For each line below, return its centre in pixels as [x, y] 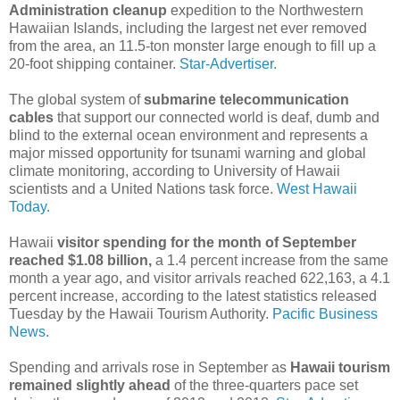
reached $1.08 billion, [80, 260]
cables [31, 117]
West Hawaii [317, 188]
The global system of [76, 99]
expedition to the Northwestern [265, 10]
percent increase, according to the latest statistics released [193, 296]
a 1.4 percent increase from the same [270, 260]
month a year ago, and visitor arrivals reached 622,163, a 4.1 [200, 278]
